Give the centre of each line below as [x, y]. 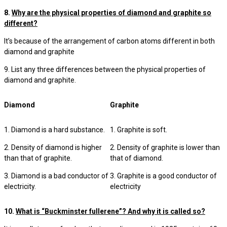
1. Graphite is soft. [139, 130]
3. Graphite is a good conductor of [163, 176]
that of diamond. [137, 158]
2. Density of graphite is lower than [165, 147]
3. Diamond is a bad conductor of [56, 176]
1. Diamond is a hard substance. [54, 130]
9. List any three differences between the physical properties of [105, 69]
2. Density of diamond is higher [53, 147]
